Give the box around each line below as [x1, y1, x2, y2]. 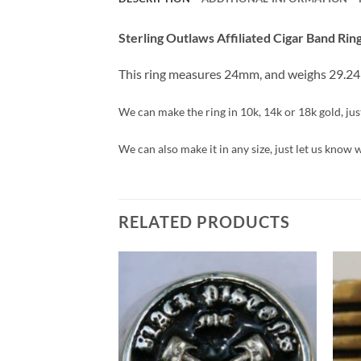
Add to [273, 290, 302, 301]
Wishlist [271, 301, 305, 313]
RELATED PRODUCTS [118, 211, 290, 231]
